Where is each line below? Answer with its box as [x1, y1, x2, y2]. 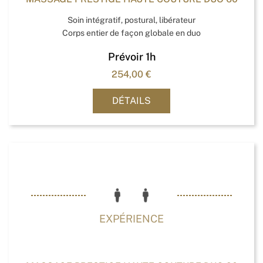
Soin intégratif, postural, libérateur [68, 15, 195, 25]
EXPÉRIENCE [99, 213, 164, 225]
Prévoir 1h [107, 50, 156, 63]
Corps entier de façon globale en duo [62, 28, 201, 38]
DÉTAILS [112, 95, 151, 106]
